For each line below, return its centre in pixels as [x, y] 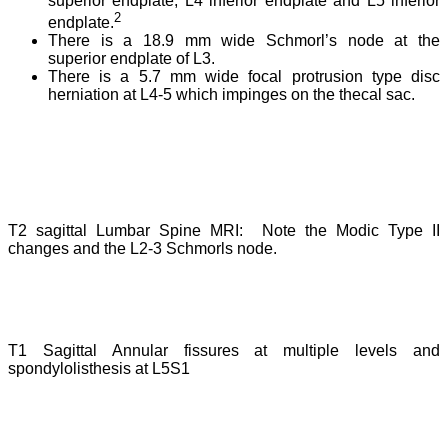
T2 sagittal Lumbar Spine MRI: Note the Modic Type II [224, 230]
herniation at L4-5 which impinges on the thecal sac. [235, 94]
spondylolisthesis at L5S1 [99, 368]
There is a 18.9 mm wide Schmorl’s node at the [244, 40]
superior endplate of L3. [135, 58]
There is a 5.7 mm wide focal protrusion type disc [244, 76]
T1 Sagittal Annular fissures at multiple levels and [224, 350]
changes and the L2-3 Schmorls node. [142, 248]
